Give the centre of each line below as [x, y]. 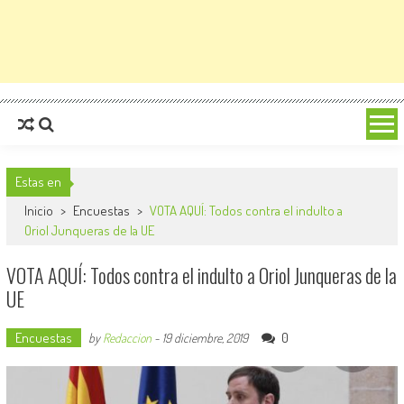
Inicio [40, 211]
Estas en [38, 182]
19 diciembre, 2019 [205, 338]
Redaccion [127, 338]
